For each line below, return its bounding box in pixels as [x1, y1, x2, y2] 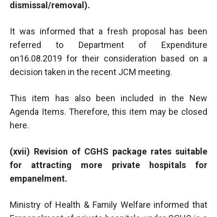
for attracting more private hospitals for [10, 159, 207, 170]
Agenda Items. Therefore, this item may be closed [10, 106, 207, 117]
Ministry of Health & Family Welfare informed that [10, 199, 207, 210]
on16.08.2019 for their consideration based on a [10, 53, 207, 63]
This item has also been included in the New [10, 93, 207, 103]
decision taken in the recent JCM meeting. [10, 66, 172, 77]
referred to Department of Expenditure [10, 39, 207, 50]
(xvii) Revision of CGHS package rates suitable [10, 146, 207, 156]
